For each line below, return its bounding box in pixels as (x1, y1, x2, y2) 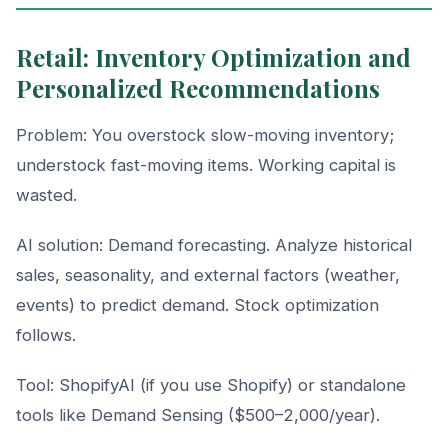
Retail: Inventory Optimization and (16, 40, 411, 73)
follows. (16, 324, 76, 345)
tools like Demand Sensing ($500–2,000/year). (16, 404, 380, 425)
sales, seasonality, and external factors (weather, (16, 264, 400, 285)
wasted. (16, 184, 77, 205)
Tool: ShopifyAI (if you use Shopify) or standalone (16, 374, 406, 395)
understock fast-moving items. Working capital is (16, 154, 396, 175)
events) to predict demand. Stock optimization (16, 294, 379, 315)
